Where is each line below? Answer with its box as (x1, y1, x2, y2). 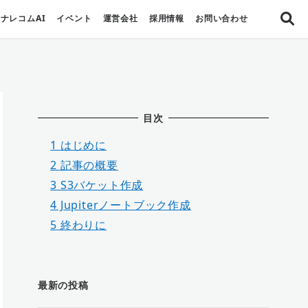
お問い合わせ (195, 12, 248, 25)
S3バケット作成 (56, 177, 144, 192)
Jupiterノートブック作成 (56, 197, 191, 212)
